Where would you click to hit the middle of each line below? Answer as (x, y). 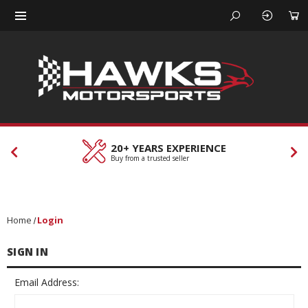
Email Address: (46, 282)
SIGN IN (27, 251)
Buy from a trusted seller (150, 158)
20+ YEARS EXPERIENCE (168, 147)
